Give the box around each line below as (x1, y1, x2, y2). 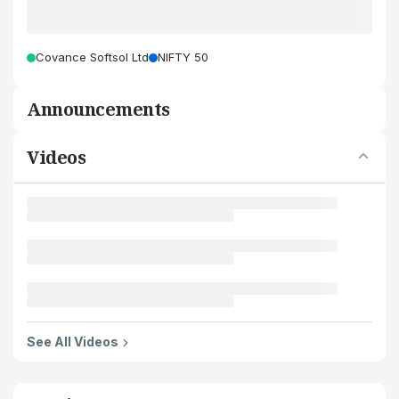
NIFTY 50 (158, 50, 208, 64)
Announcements (27, 97, 170, 121)
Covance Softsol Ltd (36, 50, 149, 64)
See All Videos (27, 334, 118, 349)
